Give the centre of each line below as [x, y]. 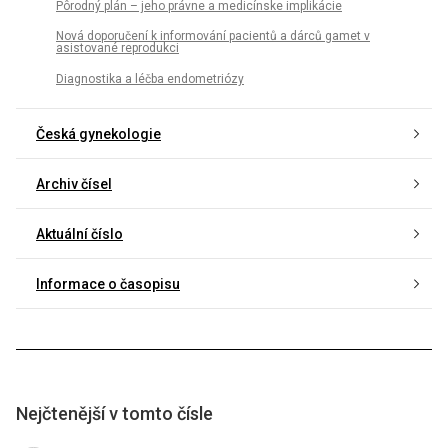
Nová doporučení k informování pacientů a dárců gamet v [213, 36]
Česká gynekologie [98, 134]
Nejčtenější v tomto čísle [114, 413]
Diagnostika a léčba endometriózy [150, 78]
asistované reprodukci [117, 48]
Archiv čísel [74, 184]
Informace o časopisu [108, 284]
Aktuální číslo [79, 234]
